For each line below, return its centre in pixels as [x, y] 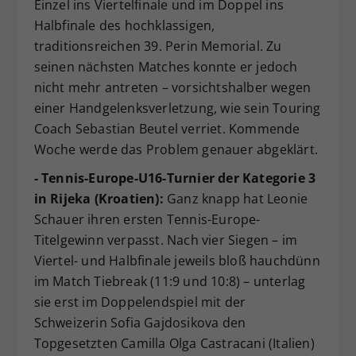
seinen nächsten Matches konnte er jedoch [166, 66]
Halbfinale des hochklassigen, [124, 25]
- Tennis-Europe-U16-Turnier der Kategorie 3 [175, 178]
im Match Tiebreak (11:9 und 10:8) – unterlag [170, 281]
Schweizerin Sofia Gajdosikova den [140, 322]
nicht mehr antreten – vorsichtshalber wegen [172, 87]
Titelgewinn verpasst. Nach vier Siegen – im [166, 240]
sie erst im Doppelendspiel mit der [140, 302]
